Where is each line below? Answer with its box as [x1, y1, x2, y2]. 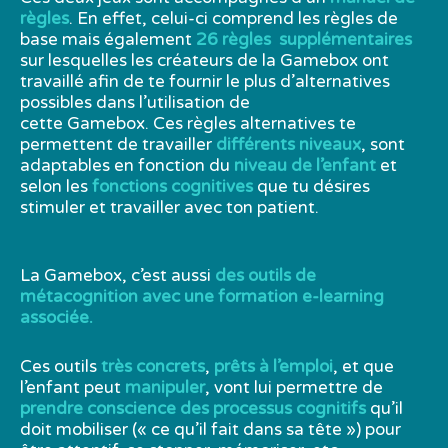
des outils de [215, 265, 316, 287]
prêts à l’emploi [210, 355, 333, 377]
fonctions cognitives [92, 176, 253, 198]
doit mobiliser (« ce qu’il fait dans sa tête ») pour [20, 418, 401, 440]
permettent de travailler [20, 134, 216, 156]
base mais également [20, 29, 196, 51]
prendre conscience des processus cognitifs [20, 397, 370, 419]
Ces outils [20, 355, 97, 377]
